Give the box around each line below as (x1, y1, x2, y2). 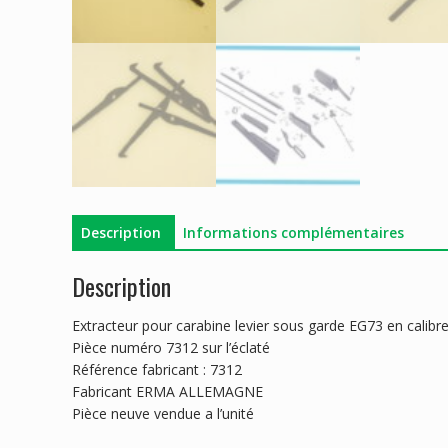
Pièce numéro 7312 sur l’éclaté (72, 338, 270, 358)
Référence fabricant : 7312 (72, 360, 242, 380)
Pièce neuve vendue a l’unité (72, 404, 254, 424)
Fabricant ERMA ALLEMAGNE (72, 382, 263, 402)
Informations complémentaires (183, 222, 404, 242)
